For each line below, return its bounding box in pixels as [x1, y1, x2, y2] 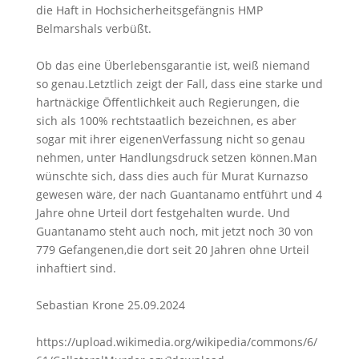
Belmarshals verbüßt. [35, 20, 151, 36]
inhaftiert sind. [35, 260, 116, 276]
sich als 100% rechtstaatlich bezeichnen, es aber [35, 112, 296, 128]
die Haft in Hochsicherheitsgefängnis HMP [35, 2, 263, 18]
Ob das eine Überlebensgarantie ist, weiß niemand [35, 57, 310, 73]
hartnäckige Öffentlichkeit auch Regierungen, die [35, 94, 300, 110]
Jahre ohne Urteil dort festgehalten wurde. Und [35, 204, 290, 220]
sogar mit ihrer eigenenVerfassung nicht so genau [35, 131, 305, 147]
